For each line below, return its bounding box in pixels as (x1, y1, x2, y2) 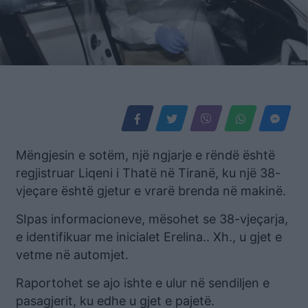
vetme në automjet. (16, 247, 129, 262)
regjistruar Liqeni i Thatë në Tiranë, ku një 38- (16, 165, 280, 180)
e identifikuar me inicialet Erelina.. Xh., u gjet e (16, 229, 282, 244)
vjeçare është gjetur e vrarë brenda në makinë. (16, 183, 286, 198)
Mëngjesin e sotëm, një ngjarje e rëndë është (16, 147, 275, 162)
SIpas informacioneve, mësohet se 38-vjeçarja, (16, 211, 288, 226)
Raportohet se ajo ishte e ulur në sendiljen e (16, 275, 269, 290)
